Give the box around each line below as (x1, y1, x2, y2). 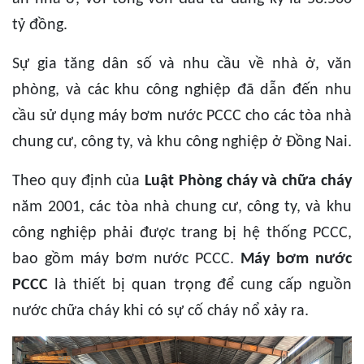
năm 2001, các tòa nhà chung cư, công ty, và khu (12, 198, 352, 215)
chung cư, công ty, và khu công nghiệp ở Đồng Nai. (12, 133, 352, 150)
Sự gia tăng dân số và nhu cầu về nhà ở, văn (12, 55, 352, 72)
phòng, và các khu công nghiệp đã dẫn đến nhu (12, 81, 352, 98)
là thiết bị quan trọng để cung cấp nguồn (48, 276, 352, 293)
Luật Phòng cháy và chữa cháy (145, 172, 353, 189)
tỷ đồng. (12, 16, 67, 33)
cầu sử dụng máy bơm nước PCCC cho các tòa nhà (12, 107, 352, 124)
